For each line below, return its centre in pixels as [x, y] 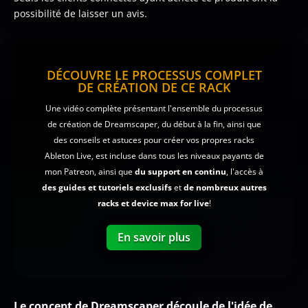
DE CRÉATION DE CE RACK [154, 88]
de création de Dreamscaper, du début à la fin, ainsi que [154, 124]
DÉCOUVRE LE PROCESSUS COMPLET [154, 75]
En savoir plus [154, 238]
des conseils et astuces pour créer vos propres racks [154, 140]
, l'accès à [245, 172]
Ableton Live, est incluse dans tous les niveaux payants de [154, 156]
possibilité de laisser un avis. [80, 14]
